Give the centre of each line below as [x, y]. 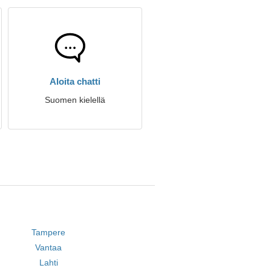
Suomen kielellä [75, 100]
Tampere [49, 232]
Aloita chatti [75, 81]
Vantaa [49, 247]
